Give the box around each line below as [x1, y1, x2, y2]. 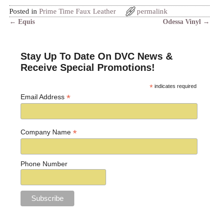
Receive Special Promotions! [21, 62, 155, 73]
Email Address [21, 93, 67, 101]
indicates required [153, 83, 197, 89]
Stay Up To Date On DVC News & [21, 51, 173, 62]
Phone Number [21, 159, 68, 168]
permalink [136, 7, 168, 15]
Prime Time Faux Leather [39, 7, 116, 15]
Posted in [9, 7, 37, 15]
